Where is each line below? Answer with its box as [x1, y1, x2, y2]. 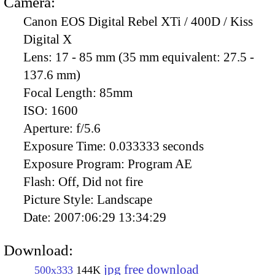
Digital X [23, 32, 72, 47]
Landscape [97, 192, 152, 207]
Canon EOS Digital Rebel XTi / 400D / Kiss [23, 14, 253, 29]
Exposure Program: [23, 157, 128, 172]
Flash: [23, 174, 58, 190]
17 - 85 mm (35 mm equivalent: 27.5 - [55, 50, 254, 65]
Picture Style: [23, 192, 97, 207]
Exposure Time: [23, 139, 109, 154]
